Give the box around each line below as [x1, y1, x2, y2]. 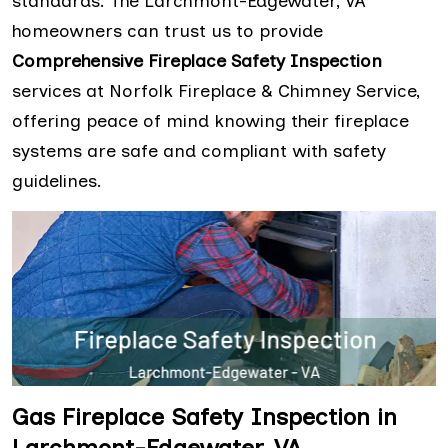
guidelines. [12, 170, 102, 192]
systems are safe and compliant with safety [12, 140, 386, 162]
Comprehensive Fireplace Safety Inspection [12, 50, 382, 72]
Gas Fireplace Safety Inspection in [12, 401, 397, 431]
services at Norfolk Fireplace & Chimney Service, [12, 80, 420, 102]
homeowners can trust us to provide [12, 20, 323, 42]
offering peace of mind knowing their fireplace [12, 110, 409, 132]
